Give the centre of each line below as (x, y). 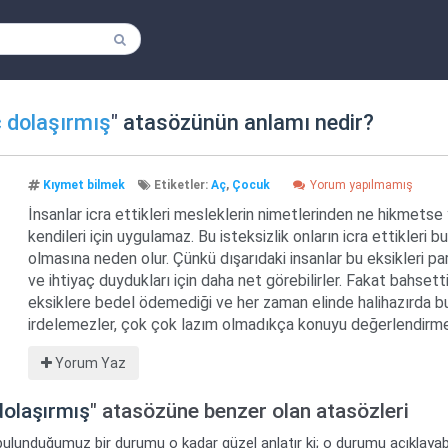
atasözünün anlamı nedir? (246, 122)
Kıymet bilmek (83, 185)
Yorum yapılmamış (361, 185)
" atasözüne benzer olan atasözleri (249, 411)
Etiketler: (180, 185)
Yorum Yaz (88, 363)
